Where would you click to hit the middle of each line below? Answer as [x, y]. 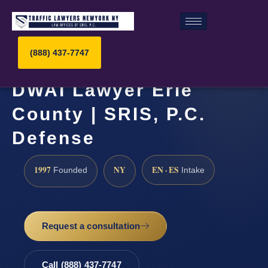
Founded [69, 170]
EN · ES [165, 170]
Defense [54, 138]
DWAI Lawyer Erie [103, 90]
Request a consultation [91, 226]
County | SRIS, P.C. [109, 114]
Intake [192, 170]
